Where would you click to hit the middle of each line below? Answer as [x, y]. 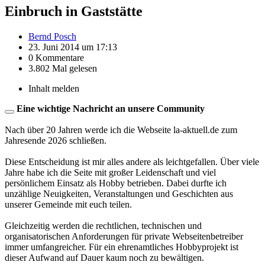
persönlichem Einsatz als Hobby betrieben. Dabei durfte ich [116, 183]
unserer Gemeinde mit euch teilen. [68, 204]
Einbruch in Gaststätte [74, 11]
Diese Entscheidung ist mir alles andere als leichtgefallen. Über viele [132, 161]
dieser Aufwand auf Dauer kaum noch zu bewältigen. [104, 257]
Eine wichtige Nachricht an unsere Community [111, 108]
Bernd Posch [52, 36]
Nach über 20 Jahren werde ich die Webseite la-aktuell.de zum [121, 130]
